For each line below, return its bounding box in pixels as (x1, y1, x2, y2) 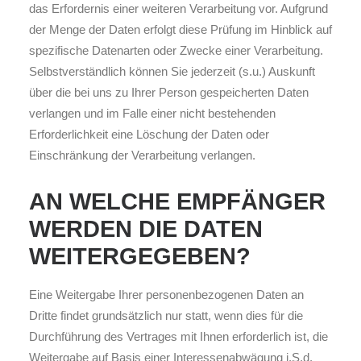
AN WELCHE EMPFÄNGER (29, 189, 326, 214)
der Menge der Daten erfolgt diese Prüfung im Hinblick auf (29, 23, 332, 36)
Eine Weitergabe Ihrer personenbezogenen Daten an (29, 288, 304, 301)
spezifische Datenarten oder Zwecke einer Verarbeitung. (29, 44, 323, 57)
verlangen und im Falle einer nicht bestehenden (29, 106, 276, 120)
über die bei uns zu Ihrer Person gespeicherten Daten (29, 85, 309, 99)
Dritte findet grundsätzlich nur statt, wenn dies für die (29, 309, 303, 322)
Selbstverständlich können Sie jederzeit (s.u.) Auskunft (29, 64, 315, 78)
